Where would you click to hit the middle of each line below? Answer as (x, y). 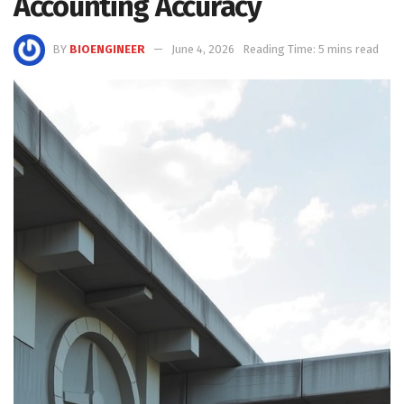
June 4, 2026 (203, 49)
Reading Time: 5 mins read (311, 49)
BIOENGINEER (107, 49)
